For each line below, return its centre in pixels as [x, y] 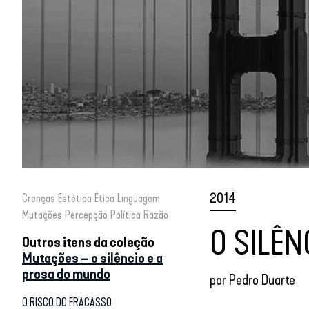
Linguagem [139, 198]
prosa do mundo [66, 273]
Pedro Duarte [262, 280]
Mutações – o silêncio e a [92, 258]
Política [126, 215]
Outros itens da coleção [88, 242]
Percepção [86, 215]
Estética [75, 198]
